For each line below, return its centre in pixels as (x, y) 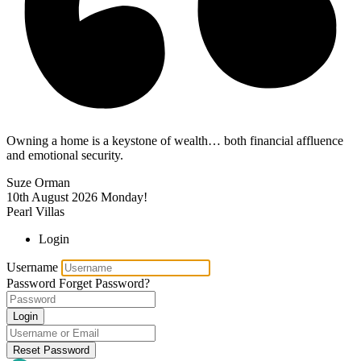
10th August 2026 (52, 197)
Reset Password (51, 350)
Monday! (124, 197)
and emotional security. (65, 155)
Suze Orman (38, 182)
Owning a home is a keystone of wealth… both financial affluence (175, 140)
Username (32, 267)
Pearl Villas (35, 211)
